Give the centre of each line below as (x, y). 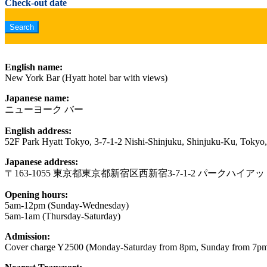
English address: (38, 131)
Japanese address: (41, 162)
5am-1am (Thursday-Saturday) (63, 216)
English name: (34, 67)
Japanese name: (37, 98)
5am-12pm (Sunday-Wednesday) (67, 206)
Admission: (27, 237)
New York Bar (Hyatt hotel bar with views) (86, 78)
